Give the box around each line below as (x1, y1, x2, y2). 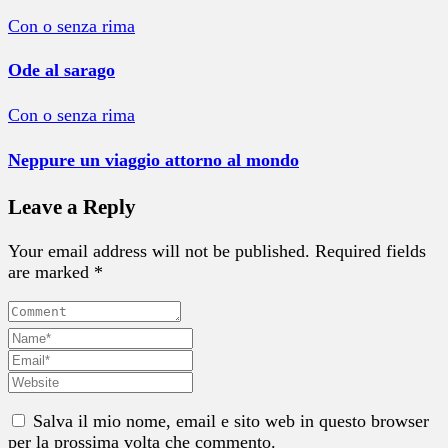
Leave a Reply (8, 195, 136, 220)
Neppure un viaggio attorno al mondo (8, 150, 299, 171)
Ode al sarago (8, 60, 115, 81)
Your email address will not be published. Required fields (8, 241, 426, 262)
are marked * (8, 262, 103, 283)
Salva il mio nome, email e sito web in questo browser (33, 411, 429, 432)
